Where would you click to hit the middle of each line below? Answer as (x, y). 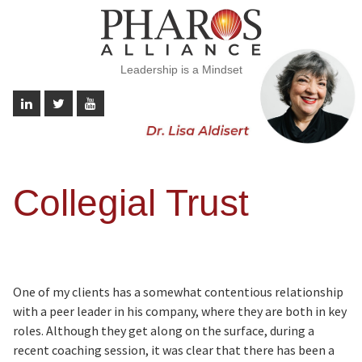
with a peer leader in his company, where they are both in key (179, 311)
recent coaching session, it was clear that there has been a (173, 350)
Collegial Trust (130, 203)
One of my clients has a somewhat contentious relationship (178, 292)
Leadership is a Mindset (181, 69)
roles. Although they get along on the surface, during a (163, 330)
